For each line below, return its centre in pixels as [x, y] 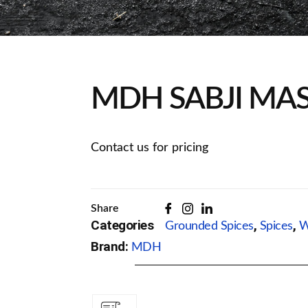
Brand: [111, 246]
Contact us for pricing [150, 148]
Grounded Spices [209, 227]
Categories [122, 225]
